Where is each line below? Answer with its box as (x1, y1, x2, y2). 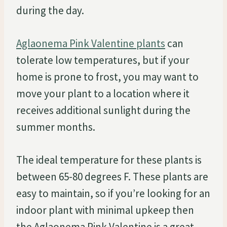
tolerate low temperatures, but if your (16, 53, 190, 67)
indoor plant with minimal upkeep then (16, 203, 194, 217)
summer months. (16, 120, 95, 134)
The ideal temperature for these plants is (16, 153, 202, 167)
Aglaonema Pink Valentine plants (16, 36, 165, 50)
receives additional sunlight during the (16, 103, 191, 117)
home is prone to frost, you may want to (16, 69, 199, 84)
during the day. (16, 3, 84, 17)
